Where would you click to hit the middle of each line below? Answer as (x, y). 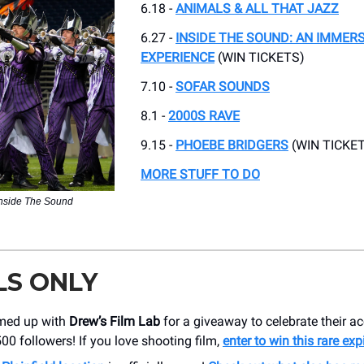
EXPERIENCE (178, 57)
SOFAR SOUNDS (223, 86)
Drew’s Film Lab (115, 321)
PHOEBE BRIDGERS (232, 145)
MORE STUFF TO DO (200, 174)
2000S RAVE (204, 115)
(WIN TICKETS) (260, 57)
